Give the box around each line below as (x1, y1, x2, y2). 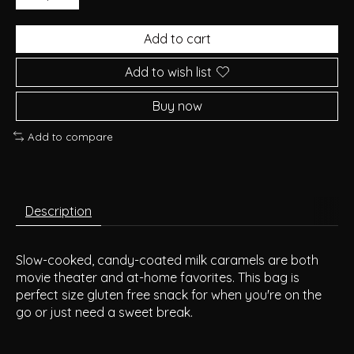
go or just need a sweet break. (16, 304, 193, 321)
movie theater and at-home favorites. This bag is (16, 269, 299, 286)
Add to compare (27, 130, 113, 143)
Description (25, 203, 92, 220)
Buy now (152, 97, 202, 114)
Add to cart (143, 30, 211, 47)
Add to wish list (125, 63, 212, 80)
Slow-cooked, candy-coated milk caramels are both (16, 252, 318, 269)
